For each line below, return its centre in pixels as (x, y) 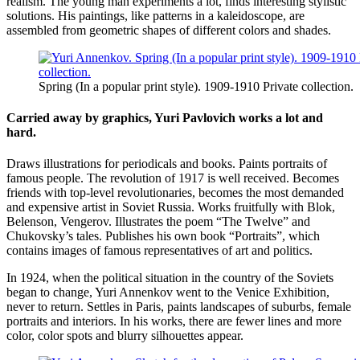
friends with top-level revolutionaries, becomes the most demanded (175, 193)
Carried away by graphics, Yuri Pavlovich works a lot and (165, 117)
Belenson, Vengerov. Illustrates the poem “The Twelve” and (158, 222)
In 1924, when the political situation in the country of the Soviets (170, 278)
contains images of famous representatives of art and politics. (160, 251)
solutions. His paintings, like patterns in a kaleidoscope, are (155, 15)
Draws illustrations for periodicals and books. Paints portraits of (167, 164)
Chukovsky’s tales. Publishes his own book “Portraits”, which (163, 236)
